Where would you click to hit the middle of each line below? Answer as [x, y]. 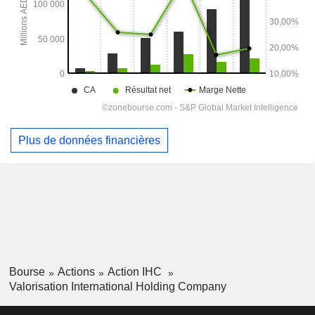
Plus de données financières [89, 140]
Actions [76, 272]
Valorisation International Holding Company [117, 287]
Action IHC [136, 272]
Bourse [27, 272]
